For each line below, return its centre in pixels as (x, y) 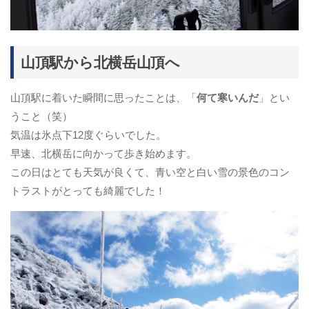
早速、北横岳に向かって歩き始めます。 (103, 154)
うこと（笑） (41, 117)
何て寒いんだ (228, 98)
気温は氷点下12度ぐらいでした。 (88, 135)
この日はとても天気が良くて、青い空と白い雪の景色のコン (150, 172)
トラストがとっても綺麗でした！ (88, 191)
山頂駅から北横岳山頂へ (100, 63)
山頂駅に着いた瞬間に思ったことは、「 (103, 98)
